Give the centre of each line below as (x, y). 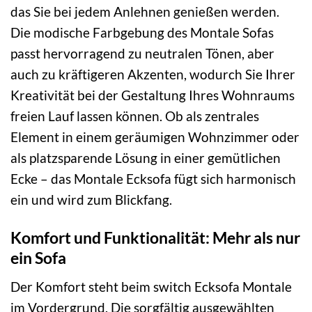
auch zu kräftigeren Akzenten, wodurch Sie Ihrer (153, 75)
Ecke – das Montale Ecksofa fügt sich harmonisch (153, 179)
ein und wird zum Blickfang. (91, 200)
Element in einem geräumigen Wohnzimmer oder (155, 137)
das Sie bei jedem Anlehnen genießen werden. (145, 12)
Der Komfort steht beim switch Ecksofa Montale (151, 286)
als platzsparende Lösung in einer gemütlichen (146, 158)
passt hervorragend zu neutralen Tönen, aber (142, 54)
